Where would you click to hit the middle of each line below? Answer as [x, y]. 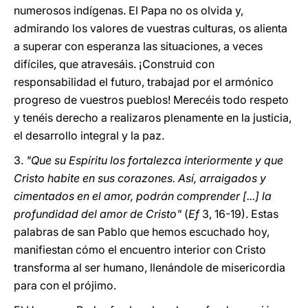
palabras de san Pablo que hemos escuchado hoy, [142, 232]
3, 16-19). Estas [239, 214]
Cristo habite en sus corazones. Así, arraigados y [140, 178]
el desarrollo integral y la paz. [89, 135]
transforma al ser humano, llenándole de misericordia [150, 267]
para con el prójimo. [65, 285]
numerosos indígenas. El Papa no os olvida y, [129, 10]
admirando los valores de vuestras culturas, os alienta [151, 28]
